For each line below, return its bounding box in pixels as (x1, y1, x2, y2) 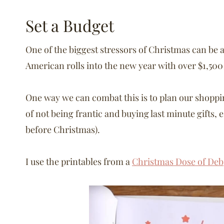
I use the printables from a (25, 155, 132, 167)
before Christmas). (25, 123, 100, 135)
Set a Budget (25, 14, 114, 36)
